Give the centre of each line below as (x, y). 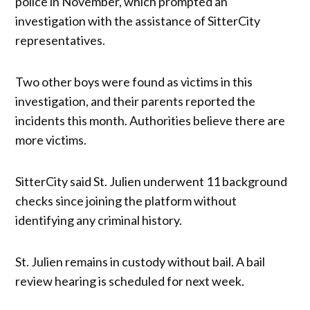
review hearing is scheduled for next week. (131, 281)
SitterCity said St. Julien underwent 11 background (152, 181)
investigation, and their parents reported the (136, 101)
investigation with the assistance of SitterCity (138, 20)
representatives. (62, 40)
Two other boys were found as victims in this (134, 81)
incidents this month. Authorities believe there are (151, 120)
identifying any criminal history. (100, 220)
